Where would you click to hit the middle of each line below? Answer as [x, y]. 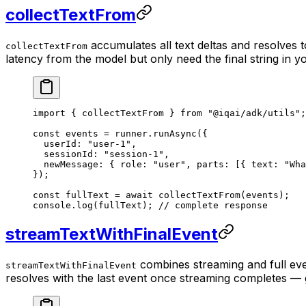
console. [55, 205]
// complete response [213, 205]
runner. [131, 133]
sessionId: [68, 154]
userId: [60, 143]
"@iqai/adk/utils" [251, 113]
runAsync [175, 133]
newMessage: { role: [93, 164]
